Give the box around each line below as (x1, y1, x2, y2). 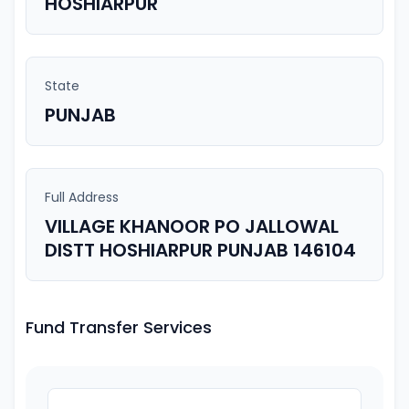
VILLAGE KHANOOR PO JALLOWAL (45, 214, 339, 239)
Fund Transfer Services (26, 316, 212, 339)
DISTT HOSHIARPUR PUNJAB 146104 (45, 237, 356, 263)
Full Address (45, 188, 119, 206)
